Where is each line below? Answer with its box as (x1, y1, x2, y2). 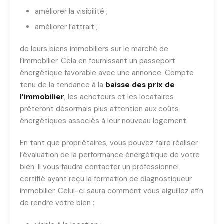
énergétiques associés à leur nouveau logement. (20, 115, 188, 126)
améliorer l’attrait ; (35, 21, 98, 32)
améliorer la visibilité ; (35, 6, 108, 16)
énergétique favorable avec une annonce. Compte (20, 67, 194, 78)
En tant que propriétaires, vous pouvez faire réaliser (20, 137, 198, 148)
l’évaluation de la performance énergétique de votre (20, 149, 200, 160)
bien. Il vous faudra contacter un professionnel (20, 161, 179, 172)
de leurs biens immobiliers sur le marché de (20, 43, 168, 54)
